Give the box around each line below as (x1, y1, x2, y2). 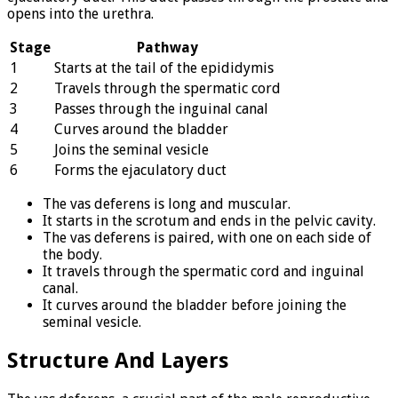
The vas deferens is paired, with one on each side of (43, 229, 371, 247)
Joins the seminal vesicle (54, 141, 209, 159)
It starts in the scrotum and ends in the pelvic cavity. (43, 212, 376, 230)
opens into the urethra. (7, 5, 154, 23)
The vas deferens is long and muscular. (43, 195, 291, 213)
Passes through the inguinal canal (54, 100, 268, 118)
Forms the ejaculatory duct (54, 162, 227, 179)
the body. (43, 246, 102, 264)
